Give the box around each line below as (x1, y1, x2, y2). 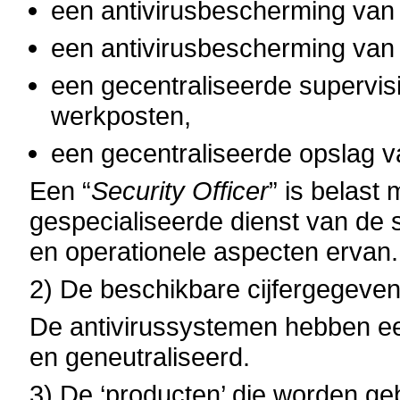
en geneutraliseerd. (29, 342, 251, 371)
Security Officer (91, 176, 270, 205)
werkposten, (51, 101, 192, 130)
